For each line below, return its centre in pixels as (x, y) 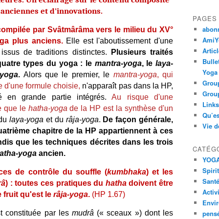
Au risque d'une (142, 97)
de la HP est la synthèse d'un (120, 108)
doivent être (150, 183)
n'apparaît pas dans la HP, (128, 86)
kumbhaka (126, 172)
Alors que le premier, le (67, 75)
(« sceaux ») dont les (133, 213)
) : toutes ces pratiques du (55, 183)
